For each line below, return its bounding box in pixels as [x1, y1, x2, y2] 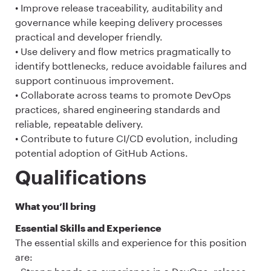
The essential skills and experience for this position [15, 236, 247, 248]
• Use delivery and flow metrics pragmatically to [15, 45, 231, 57]
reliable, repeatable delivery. [15, 118, 143, 130]
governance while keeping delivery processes [15, 16, 223, 28]
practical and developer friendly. [15, 31, 163, 43]
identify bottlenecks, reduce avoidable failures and [15, 60, 247, 72]
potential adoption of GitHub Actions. [15, 147, 188, 159]
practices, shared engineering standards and [15, 103, 220, 116]
